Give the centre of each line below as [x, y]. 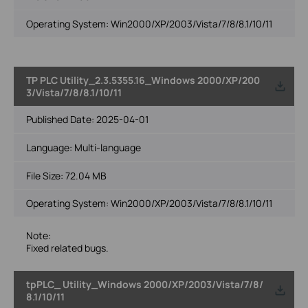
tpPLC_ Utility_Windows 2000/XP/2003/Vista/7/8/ [144, 284]
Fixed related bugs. [67, 247]
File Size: [45, 175]
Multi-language [107, 147]
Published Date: [61, 119]
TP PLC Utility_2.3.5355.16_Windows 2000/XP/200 [143, 80]
